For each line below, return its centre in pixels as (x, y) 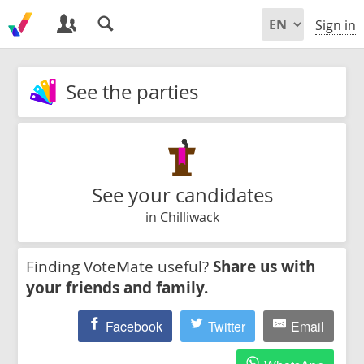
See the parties (132, 92)
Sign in (336, 26)
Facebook (134, 326)
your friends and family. (117, 287)
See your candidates (182, 195)
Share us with (264, 266)
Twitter (227, 326)
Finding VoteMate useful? (119, 266)
